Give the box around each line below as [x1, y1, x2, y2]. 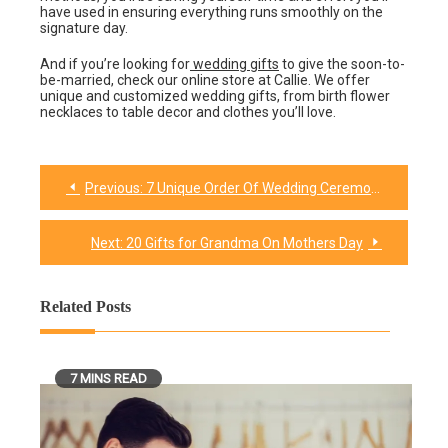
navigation [40, 212, 111, 230]
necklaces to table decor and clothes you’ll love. [40, 104, 339, 121]
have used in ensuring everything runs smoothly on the [40, 4, 383, 21]
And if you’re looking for [40, 56, 190, 73]
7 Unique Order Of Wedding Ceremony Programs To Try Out [146, 180, 371, 197]
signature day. [40, 20, 128, 37]
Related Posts [40, 298, 131, 316]
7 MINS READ [70, 371, 148, 387]
